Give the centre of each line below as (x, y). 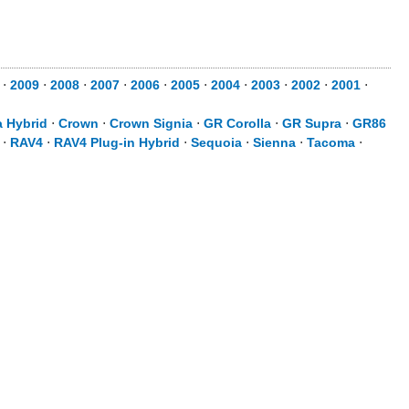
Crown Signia (151, 123)
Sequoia (216, 142)
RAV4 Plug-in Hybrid (117, 142)
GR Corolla (237, 123)
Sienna (274, 142)
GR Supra (312, 123)
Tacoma (331, 142)
